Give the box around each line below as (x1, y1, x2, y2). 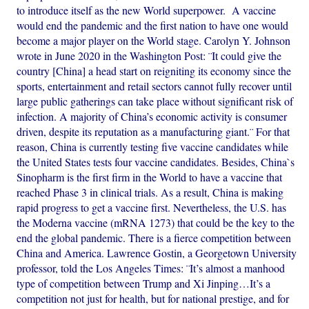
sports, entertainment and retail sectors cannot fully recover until (17, 79, 292, 94)
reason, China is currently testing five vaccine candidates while (17, 139, 289, 154)
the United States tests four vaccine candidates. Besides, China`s (17, 154, 295, 170)
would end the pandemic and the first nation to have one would (17, 18, 289, 33)
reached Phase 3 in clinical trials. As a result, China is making (17, 185, 284, 200)
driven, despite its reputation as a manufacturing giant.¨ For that (17, 124, 290, 139)
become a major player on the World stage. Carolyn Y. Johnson (17, 33, 291, 48)
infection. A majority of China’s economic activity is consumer (17, 109, 288, 124)
